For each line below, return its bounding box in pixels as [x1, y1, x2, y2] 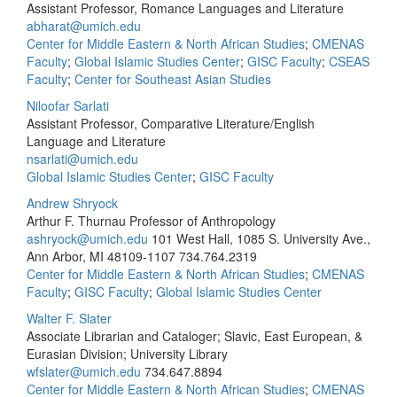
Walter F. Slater [27, 309, 112, 327]
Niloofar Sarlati [27, 97, 109, 114]
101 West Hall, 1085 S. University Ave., [152, 230, 370, 247]
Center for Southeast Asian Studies [74, 70, 271, 88]
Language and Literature [27, 132, 166, 150]
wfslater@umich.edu [27, 362, 141, 380]
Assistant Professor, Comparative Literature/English [27, 114, 315, 132]
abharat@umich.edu [27, 17, 141, 35]
